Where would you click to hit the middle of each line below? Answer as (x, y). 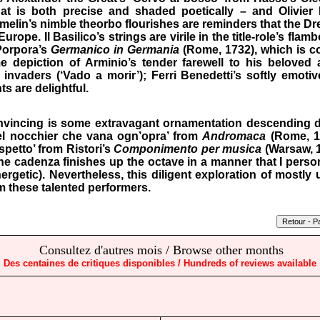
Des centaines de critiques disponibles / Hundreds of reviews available (160, 263)
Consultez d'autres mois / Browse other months (163, 250)
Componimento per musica (187, 149)
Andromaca (234, 136)
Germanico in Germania (115, 50)
